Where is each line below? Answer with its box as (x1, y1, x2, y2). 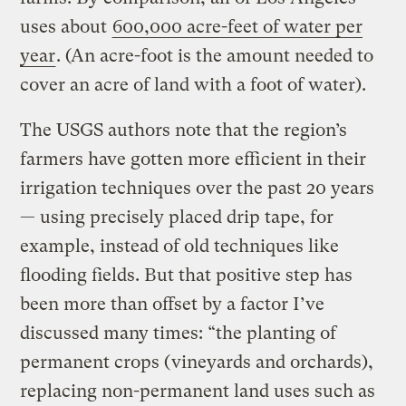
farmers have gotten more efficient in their (20, 149, 367, 170)
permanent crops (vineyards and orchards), (20, 352, 374, 373)
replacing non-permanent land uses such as (20, 381, 376, 402)
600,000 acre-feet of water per (112, 16, 363, 38)
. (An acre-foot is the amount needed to (56, 45, 374, 67)
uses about (20, 16, 112, 38)
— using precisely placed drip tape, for (20, 207, 334, 228)
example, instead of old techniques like (20, 236, 340, 257)
